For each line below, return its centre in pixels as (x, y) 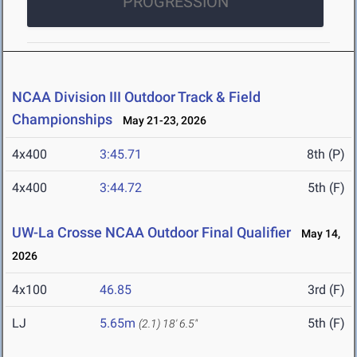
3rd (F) (326, 290)
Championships (62, 120)
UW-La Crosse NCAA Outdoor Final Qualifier (151, 233)
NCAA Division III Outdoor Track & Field (136, 97)
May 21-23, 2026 (161, 121)
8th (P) (326, 155)
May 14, (317, 234)
